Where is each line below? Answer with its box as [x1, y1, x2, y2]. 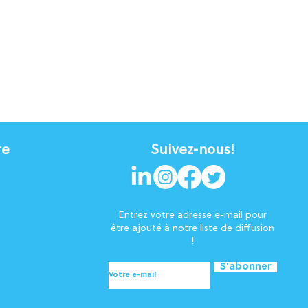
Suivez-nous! [151, 143, 234, 158]
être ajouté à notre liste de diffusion [111, 223, 274, 234]
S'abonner [219, 262, 271, 272]
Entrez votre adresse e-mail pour [118, 210, 267, 221]
